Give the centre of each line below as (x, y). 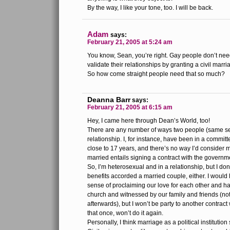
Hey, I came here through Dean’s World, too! (149, 121)
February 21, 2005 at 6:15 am (130, 107)
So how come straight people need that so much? (156, 74)
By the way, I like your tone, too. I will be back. (150, 8)
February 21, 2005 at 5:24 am (130, 42)
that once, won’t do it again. (125, 213)
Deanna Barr (109, 100)
